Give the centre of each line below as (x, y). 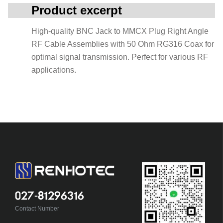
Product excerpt (77, 10)
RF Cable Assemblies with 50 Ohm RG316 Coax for (123, 44)
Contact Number (37, 208)
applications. (54, 70)
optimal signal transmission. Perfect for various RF (120, 57)
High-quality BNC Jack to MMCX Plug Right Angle (120, 31)
